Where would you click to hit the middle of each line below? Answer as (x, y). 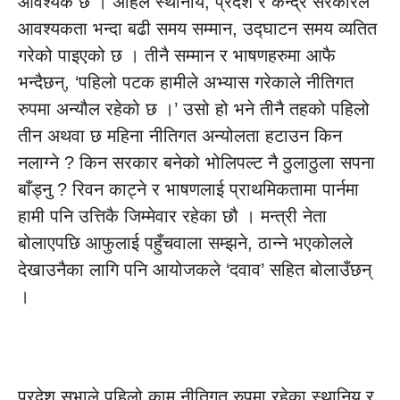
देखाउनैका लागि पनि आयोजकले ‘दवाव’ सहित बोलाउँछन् (195, 270)
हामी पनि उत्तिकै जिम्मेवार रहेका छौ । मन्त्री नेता (172, 216)
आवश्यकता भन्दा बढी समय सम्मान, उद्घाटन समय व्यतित (197, 29)
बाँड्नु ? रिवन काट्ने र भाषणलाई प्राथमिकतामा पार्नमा (188, 189)
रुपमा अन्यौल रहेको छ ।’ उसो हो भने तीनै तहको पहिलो (194, 109)
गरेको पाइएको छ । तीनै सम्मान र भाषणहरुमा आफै (177, 55)
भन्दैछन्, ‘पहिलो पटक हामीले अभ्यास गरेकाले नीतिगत (186, 82)
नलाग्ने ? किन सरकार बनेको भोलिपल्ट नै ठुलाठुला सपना (196, 162)
